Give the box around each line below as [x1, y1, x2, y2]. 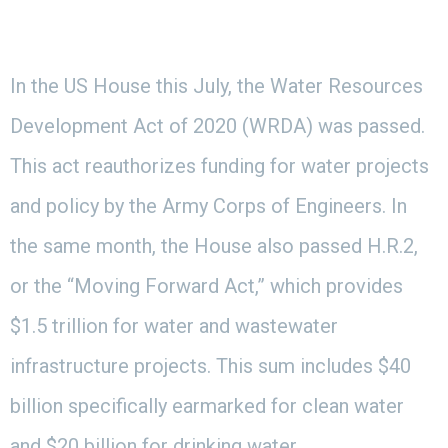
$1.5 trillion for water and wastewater [10, 313, 338, 338]
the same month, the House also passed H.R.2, [10, 233, 418, 258]
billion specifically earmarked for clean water [10, 393, 404, 418]
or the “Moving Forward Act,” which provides [10, 273, 403, 298]
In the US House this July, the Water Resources [10, 73, 423, 98]
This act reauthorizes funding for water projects [10, 153, 429, 178]
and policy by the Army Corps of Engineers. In [10, 193, 407, 218]
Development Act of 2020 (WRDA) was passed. [10, 113, 425, 138]
